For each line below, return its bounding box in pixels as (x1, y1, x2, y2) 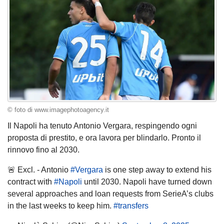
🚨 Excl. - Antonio (7, 165, 70, 174)
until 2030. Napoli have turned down (82, 177, 212, 186)
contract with (7, 177, 54, 186)
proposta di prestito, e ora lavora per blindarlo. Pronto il (7, 133, 201, 142)
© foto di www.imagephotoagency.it (7, 106, 109, 114)
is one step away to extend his (103, 165, 211, 174)
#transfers (113, 201, 148, 210)
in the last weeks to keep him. (7, 201, 113, 210)
